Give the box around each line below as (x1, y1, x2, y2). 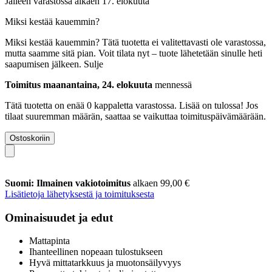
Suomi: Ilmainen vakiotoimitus (5, 177, 133, 188)
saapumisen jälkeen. (5, 58, 81, 69)
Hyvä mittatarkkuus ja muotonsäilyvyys (29, 257, 181, 268)
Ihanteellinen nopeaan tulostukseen (29, 246, 163, 257)
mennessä (152, 79, 192, 90)
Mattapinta (29, 236, 70, 246)
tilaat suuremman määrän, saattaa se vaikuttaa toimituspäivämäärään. (5, 110, 266, 121)
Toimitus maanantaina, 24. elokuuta (5, 79, 152, 90)
